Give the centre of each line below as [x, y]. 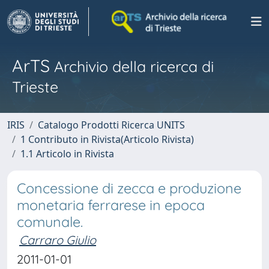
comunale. [50, 222]
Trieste [35, 87]
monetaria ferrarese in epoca [111, 205]
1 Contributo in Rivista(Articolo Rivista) [107, 139]
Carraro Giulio [58, 240]
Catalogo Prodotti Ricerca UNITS [111, 125]
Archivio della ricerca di [132, 66]
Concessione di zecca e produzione [129, 188]
